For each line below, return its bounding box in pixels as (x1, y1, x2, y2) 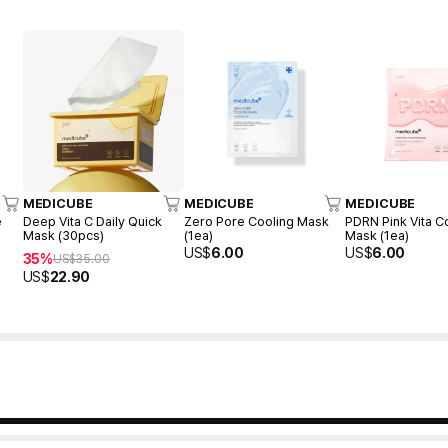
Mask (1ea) (345, 227, 410, 243)
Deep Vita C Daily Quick (22, 213, 162, 229)
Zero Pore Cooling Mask (183, 213, 329, 229)
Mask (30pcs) (22, 227, 104, 243)
